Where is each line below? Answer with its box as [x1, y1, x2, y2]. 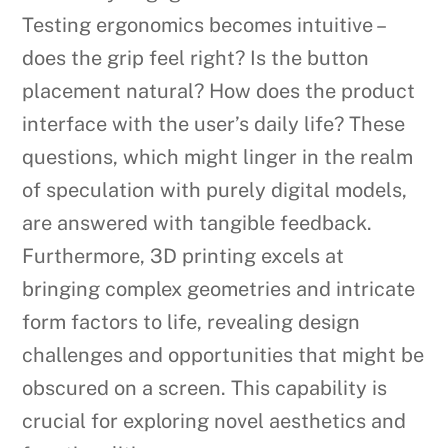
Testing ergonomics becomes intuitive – [22, 13, 385, 38]
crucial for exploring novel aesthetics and [22, 409, 407, 434]
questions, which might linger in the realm [22, 145, 414, 170]
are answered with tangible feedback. [22, 211, 373, 236]
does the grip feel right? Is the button [22, 46, 370, 71]
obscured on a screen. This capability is [22, 376, 388, 401]
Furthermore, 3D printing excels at [22, 244, 345, 269]
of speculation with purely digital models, [22, 178, 408, 203]
